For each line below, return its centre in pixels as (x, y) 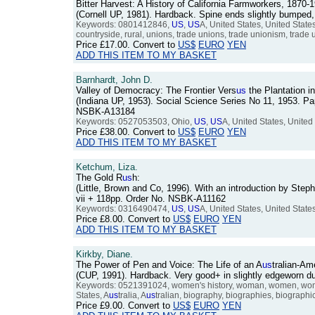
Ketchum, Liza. (107, 167)
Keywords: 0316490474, (124, 209)
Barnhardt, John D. (114, 80)
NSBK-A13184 (105, 111)
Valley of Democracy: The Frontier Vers (156, 90)
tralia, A (132, 295)
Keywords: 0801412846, (124, 25)
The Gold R (99, 178)
